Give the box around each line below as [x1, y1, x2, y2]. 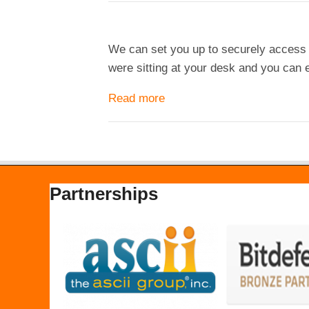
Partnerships [50, 183, 159, 203]
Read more [108, 92, 166, 105]
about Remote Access [165, 92, 279, 105]
